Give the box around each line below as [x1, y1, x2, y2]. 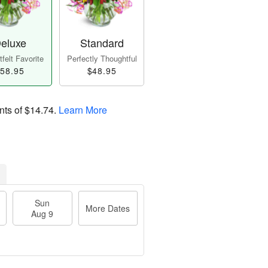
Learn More [59, 103, 107, 117]
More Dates [86, 202, 130, 215]
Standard [80, 35, 124, 51]
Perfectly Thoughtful [66, 53, 137, 65]
